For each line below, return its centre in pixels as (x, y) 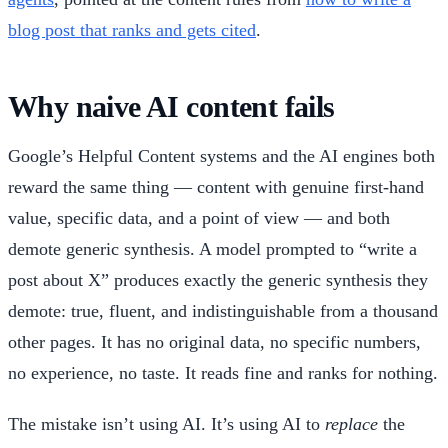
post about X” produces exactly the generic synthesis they (218, 279)
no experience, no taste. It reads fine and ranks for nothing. (223, 372)
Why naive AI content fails (171, 106)
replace (351, 423)
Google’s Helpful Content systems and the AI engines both (221, 155)
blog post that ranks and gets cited (132, 29)
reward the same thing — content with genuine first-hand (216, 186)
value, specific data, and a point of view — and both (199, 217)
